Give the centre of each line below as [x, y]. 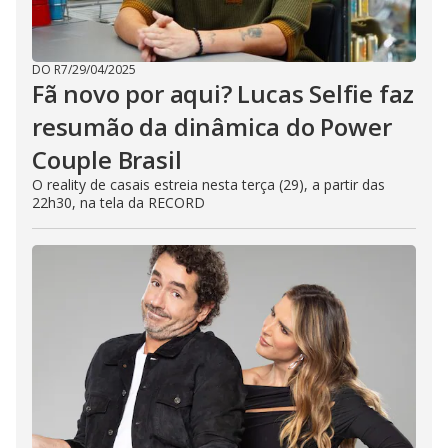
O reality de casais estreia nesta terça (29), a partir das [208, 185]
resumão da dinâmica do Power [212, 127]
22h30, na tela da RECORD [118, 203]
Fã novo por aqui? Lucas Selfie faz [223, 94]
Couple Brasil [107, 160]
